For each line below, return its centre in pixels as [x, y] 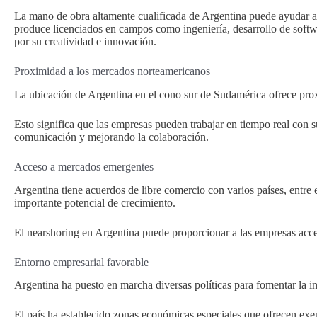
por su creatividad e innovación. [85, 41]
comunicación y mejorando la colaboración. [111, 137]
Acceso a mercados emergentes [84, 166]
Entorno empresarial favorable [81, 262]
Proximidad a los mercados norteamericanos [112, 71]
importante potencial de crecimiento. [95, 202]
